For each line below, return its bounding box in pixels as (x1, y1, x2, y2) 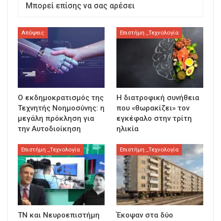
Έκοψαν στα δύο (116, 210, 173, 220)
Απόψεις (21, 29, 44, 37)
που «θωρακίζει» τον (116, 104, 189, 113)
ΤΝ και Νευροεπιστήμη (18, 210, 100, 220)
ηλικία (116, 124, 139, 134)
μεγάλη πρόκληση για (18, 114, 94, 123)
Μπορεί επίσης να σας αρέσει (26, 1, 135, 11)
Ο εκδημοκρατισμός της (18, 93, 104, 103)
